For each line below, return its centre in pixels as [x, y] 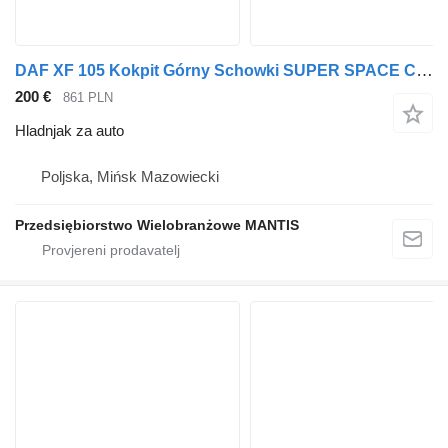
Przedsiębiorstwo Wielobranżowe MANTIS [157, 225]
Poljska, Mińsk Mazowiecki [130, 177]
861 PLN [88, 97]
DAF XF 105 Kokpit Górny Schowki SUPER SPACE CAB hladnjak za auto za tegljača [424, 70]
